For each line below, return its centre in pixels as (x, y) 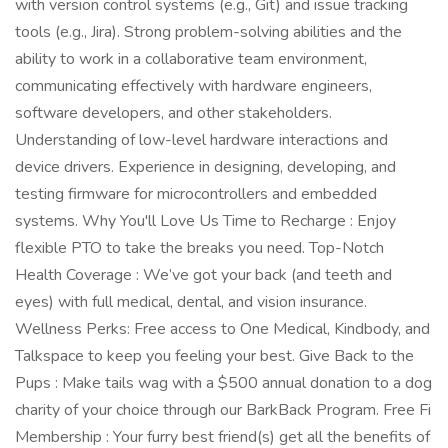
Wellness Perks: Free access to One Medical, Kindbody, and (222, 329)
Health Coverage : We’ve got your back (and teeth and (203, 275)
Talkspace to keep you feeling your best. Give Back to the (214, 356)
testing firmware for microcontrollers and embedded (196, 194)
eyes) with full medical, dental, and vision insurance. (191, 302)
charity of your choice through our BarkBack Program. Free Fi (223, 410)
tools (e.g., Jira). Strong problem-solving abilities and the (208, 32)
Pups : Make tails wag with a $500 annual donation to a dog (223, 383)
